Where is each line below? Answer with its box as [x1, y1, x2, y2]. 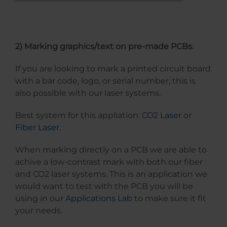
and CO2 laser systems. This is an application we [15, 169, 207, 179]
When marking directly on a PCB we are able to [15, 145, 207, 155]
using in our [15, 194, 65, 204]
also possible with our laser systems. [15, 88, 161, 98]
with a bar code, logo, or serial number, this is [15, 76, 196, 86]
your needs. [15, 206, 62, 216]
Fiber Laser [15, 123, 59, 133]
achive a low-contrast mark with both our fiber [15, 157, 203, 167]
